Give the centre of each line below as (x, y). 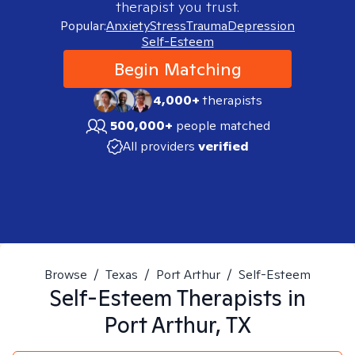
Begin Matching (177, 69)
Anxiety (128, 26)
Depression (261, 26)
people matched (223, 126)
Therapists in (239, 298)
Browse (66, 275)
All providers (158, 146)
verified (223, 146)
